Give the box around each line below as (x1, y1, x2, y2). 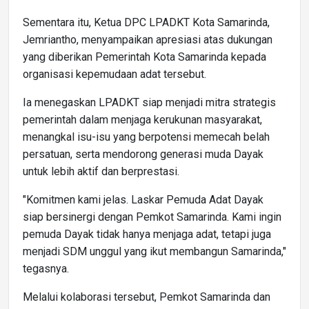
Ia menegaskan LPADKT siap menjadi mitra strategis (23, 95, 276, 109)
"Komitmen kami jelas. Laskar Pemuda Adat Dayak (23, 192, 263, 206)
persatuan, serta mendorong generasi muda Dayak (23, 147, 263, 161)
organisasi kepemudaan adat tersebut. (23, 67, 206, 81)
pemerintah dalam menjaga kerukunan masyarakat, (23, 112, 262, 126)
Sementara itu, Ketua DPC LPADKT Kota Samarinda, (23, 15, 270, 29)
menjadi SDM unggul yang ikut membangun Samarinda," (23, 244, 286, 258)
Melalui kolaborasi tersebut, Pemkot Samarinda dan (23, 290, 270, 303)
